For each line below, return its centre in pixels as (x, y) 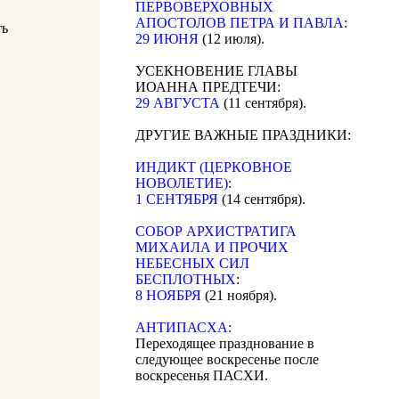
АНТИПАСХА (182, 328)
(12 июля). (232, 39)
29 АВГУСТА (178, 103)
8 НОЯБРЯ (168, 296)
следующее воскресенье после (227, 360)
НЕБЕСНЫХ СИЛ (192, 264)
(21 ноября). (239, 296)
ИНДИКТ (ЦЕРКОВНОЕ (214, 167)
